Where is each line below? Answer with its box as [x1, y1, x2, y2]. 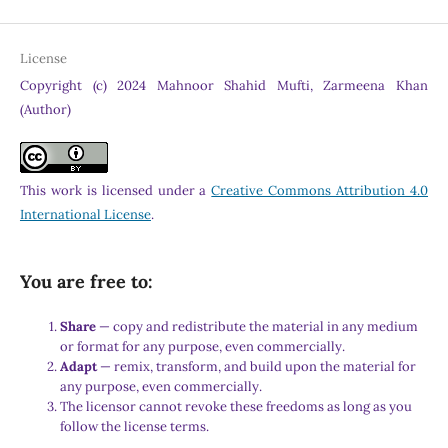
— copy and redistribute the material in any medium [98, 318, 418, 336]
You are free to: [19, 270, 153, 294]
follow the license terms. [59, 418, 209, 436]
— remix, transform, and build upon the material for [99, 358, 416, 376]
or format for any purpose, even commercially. [59, 338, 345, 356]
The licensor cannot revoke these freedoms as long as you [59, 398, 412, 416]
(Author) [19, 101, 71, 119]
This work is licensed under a [19, 182, 212, 200]
